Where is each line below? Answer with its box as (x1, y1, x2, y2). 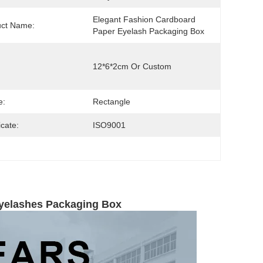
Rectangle (93, 97, 130, 106)
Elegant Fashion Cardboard (93, 15, 195, 24)
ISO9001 (93, 120, 126, 130)
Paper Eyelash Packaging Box (93, 26, 204, 36)
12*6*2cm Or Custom (93, 62, 171, 71)
